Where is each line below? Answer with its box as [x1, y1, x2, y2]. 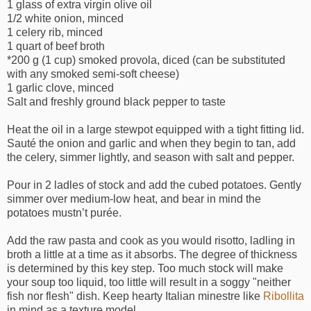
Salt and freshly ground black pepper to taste [7, 95, 226, 108]
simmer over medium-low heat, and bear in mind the [7, 192, 261, 205]
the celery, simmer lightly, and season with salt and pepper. [7, 151, 294, 163]
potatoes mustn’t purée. [7, 206, 121, 219]
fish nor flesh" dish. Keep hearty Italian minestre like [7, 289, 263, 302]
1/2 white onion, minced [7, 12, 124, 24]
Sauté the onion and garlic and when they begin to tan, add [7, 137, 296, 149]
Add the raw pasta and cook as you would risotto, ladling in [7, 234, 295, 246]
